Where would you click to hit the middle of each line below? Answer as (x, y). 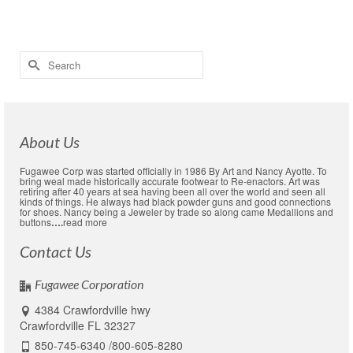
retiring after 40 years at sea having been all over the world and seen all (173, 191)
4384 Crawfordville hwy (93, 310)
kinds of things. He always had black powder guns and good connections (175, 201)
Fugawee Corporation (89, 284)
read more (85, 222)
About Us (50, 142)
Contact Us (56, 251)
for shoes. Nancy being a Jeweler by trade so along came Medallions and (176, 212)
